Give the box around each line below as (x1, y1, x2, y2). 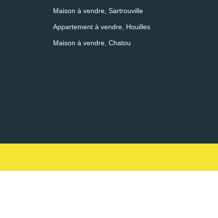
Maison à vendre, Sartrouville (53, 6, 143, 15)
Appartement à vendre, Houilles (53, 22, 150, 31)
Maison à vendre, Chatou (53, 38, 131, 47)
